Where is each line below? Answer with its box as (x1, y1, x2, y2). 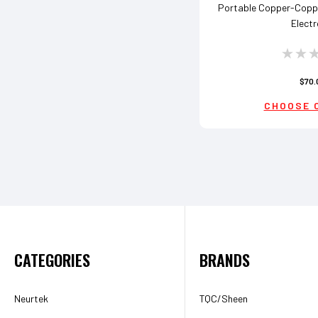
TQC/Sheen (199, 292, 248, 305)
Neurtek (14, 292, 48, 305)
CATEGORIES (14, 248, 90, 272)
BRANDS (199, 248, 251, 272)
